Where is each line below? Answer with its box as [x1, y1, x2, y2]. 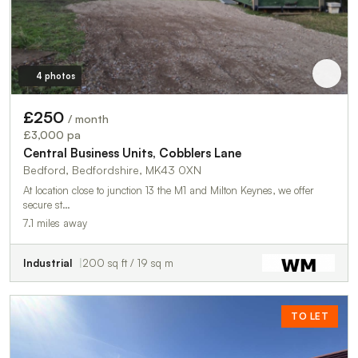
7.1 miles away [23, 217, 87, 230]
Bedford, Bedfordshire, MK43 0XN [23, 163, 201, 177]
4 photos [35, 70, 75, 82]
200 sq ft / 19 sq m [82, 257, 173, 270]
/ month [68, 112, 109, 126]
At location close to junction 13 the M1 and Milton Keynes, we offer [23, 184, 314, 197]
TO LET [291, 310, 328, 323]
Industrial [23, 257, 72, 270]
